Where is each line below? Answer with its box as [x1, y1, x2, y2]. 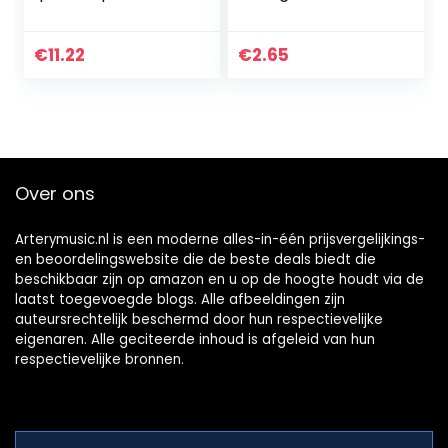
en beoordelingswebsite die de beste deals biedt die [15, 250, 376, 270]
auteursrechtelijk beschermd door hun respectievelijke [15, 310, 383, 330]
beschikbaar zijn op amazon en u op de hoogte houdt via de [15, 270, 424, 290]
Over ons [15, 181, 95, 207]
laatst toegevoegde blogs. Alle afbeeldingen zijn [15, 290, 345, 310]
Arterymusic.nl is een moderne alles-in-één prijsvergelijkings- [15, 230, 425, 250]
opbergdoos [39, 21, 137, 45]
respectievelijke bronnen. [15, 350, 184, 370]
